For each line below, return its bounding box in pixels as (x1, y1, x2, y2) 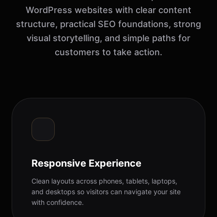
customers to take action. (55, 47, 162, 58)
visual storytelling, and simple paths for (27, 33, 190, 44)
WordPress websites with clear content (26, 5, 191, 15)
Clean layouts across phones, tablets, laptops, (31, 177, 177, 186)
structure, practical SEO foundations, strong (16, 19, 201, 30)
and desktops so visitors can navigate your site (31, 187, 181, 196)
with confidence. (31, 198, 84, 207)
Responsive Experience (31, 157, 141, 170)
